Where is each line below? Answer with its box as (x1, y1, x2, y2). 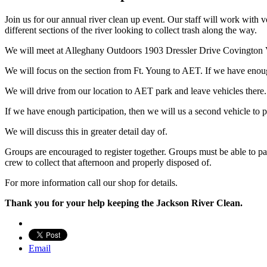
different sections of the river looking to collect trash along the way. (5, 25, 257, 36)
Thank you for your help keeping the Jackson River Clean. (5, 198, 243, 209)
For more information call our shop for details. (5, 178, 178, 188)
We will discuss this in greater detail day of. (5, 126, 167, 137)
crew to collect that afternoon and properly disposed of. (5, 157, 212, 168)
